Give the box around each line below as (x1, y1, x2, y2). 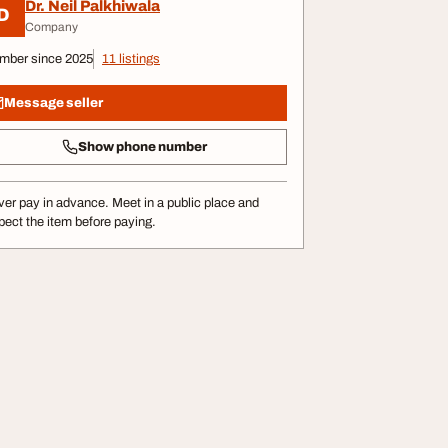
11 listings (102, 52, 160, 66)
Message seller (4, 95, 103, 110)
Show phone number (77, 139, 207, 154)
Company (25, 19, 78, 34)
